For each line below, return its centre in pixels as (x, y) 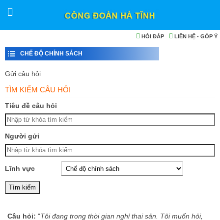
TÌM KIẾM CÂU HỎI (38, 90)
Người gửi (22, 136)
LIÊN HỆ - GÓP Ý (195, 36)
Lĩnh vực (20, 168)
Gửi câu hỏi (23, 74)
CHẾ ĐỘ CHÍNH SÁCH (51, 54)
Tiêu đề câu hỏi (31, 106)
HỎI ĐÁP (152, 36)
